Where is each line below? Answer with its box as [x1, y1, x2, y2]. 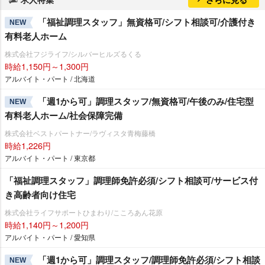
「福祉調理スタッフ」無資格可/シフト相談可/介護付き [38, 15, 256, 28]
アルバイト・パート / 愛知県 [5, 231, 95, 242]
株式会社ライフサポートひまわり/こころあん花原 [5, 206, 163, 217]
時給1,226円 [5, 138, 51, 151]
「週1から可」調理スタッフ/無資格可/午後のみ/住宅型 [38, 94, 254, 108]
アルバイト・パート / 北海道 [5, 73, 95, 83]
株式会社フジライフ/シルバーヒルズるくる [5, 48, 141, 59]
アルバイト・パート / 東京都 [5, 152, 95, 163]
